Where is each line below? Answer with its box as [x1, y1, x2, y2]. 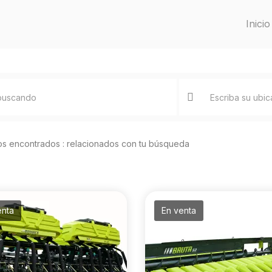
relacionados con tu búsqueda [67, 138, 189, 149]
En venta [161, 205, 196, 216]
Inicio [246, 18, 270, 30]
